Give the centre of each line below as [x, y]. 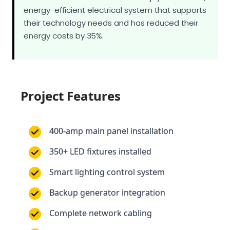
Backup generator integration [107, 159]
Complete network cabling [101, 180]
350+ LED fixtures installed [100, 118]
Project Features [71, 62]
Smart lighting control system [107, 139]
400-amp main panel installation [111, 98]
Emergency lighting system [102, 200]
